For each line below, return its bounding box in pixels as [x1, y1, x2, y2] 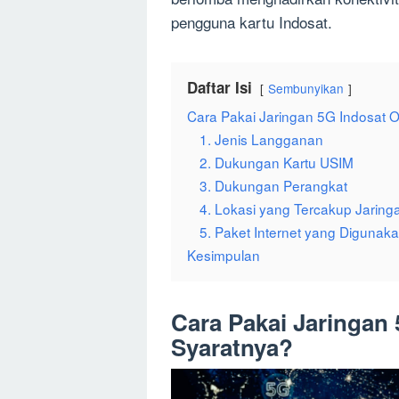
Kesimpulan [187, 245, 260, 265]
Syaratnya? [171, 330, 293, 364]
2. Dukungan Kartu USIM [199, 152, 354, 173]
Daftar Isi [187, 77, 252, 99]
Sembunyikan [268, 79, 344, 98]
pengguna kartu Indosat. [171, 11, 332, 34]
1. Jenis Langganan [199, 129, 323, 150]
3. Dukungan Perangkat [199, 175, 347, 196]
